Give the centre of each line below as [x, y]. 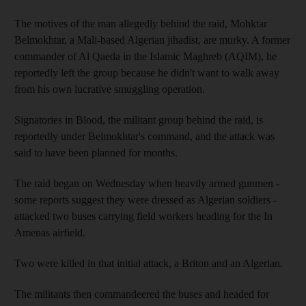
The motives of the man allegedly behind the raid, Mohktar [141, 23]
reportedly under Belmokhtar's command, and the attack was [144, 136]
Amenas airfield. [50, 232]
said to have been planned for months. [96, 152]
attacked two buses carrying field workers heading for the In [143, 216]
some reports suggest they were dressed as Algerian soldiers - [145, 199]
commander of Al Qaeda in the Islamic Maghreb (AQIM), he [145, 56]
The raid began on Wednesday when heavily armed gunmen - [147, 183]
